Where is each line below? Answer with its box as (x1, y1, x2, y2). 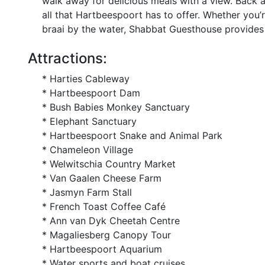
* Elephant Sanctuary (42, 115, 137, 127)
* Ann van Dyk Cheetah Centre (42, 215, 180, 227)
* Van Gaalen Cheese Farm (42, 172, 161, 184)
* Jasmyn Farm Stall (42, 186, 132, 198)
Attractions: (28, 50, 107, 67)
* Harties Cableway (42, 73, 130, 85)
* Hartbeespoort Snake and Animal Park (42, 130, 222, 141)
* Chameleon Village (42, 144, 133, 156)
